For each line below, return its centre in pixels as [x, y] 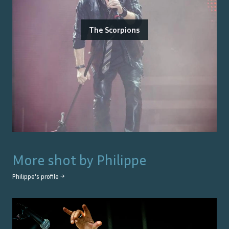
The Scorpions [114, 30]
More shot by [54, 160]
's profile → [50, 177]
